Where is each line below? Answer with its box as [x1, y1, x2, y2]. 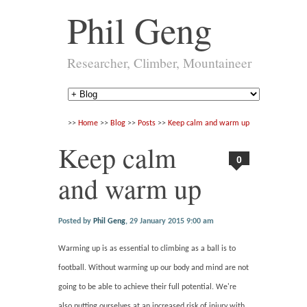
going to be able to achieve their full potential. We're [58, 282, 237, 291]
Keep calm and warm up [168, 119, 250, 127]
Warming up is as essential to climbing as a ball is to [58, 244, 236, 253]
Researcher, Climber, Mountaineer [67, 53, 251, 71]
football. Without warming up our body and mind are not [58, 263, 249, 272]
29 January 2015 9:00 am [130, 217, 214, 225]
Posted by [58, 217, 94, 225]
